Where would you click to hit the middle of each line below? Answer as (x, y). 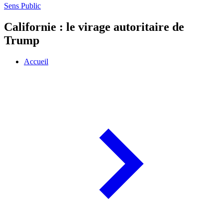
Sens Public (22, 6)
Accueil (36, 62)
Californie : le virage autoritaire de (94, 27)
